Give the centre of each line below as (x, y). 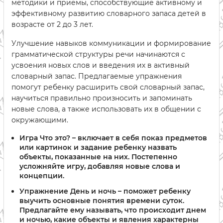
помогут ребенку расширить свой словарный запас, (108, 87)
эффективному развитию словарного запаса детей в (109, 13)
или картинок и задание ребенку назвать (98, 147)
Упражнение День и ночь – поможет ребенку (105, 191)
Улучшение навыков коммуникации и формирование (111, 43)
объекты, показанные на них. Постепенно (98, 157)
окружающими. (40, 120)
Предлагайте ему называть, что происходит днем (113, 210)
